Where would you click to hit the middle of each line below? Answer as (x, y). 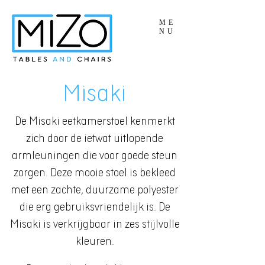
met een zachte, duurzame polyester (95, 191)
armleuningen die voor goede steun (95, 156)
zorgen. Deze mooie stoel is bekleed (95, 174)
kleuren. (95, 242)
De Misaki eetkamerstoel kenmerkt (95, 122)
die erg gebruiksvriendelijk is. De (95, 208)
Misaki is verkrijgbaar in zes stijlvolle (95, 225)
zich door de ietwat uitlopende (95, 139)
